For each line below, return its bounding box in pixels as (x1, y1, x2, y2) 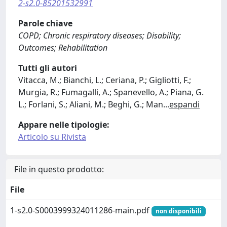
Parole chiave (18, 18, 72, 29)
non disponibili (155, 207, 202, 215)
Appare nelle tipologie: (18, 119, 109, 130)
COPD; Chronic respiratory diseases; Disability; (18, 30, 181, 41)
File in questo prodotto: (14, 164, 104, 175)
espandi (169, 99, 200, 110)
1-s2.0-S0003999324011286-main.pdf (10, 205, 152, 216)
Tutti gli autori (18, 62, 77, 73)
